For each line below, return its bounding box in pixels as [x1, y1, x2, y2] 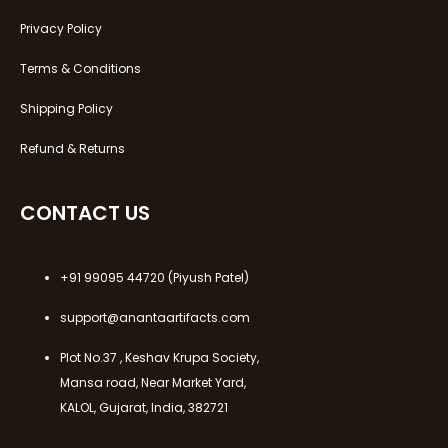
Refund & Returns [20, 139, 125, 157]
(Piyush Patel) [165, 268, 249, 286]
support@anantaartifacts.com [60, 308, 250, 326]
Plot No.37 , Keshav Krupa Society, [60, 348, 259, 366]
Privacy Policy [20, 19, 102, 37]
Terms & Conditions [20, 59, 141, 77]
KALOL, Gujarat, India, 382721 [60, 398, 228, 416]
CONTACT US [20, 198, 150, 227]
